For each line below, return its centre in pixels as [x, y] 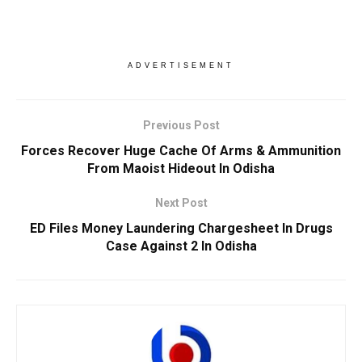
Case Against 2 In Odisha [181, 246]
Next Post [181, 202]
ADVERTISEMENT [181, 65]
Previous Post [181, 125]
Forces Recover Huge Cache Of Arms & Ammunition [181, 150]
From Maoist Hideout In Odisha [181, 168]
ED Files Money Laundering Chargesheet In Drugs [181, 228]
